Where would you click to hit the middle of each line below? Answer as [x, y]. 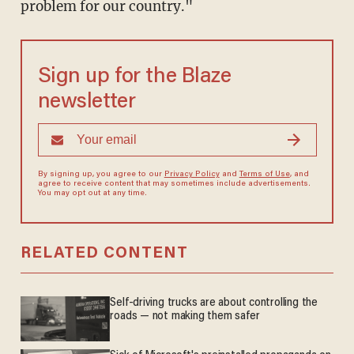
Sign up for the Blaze [134, 77]
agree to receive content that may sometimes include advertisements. [174, 185]
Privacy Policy [192, 175]
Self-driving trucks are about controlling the [214, 303]
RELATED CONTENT [104, 254]
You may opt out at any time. [92, 194]
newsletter [87, 103]
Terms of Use [264, 175]
